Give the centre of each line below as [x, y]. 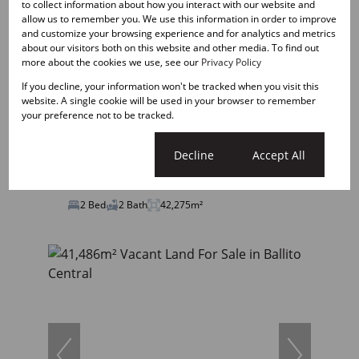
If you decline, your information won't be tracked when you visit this [171, 86]
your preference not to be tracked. [98, 115]
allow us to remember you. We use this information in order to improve [179, 19]
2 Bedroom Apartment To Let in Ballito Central [170, 113]
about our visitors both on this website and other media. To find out [171, 48]
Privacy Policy [232, 62]
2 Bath [133, 205]
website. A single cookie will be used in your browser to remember [169, 101]
